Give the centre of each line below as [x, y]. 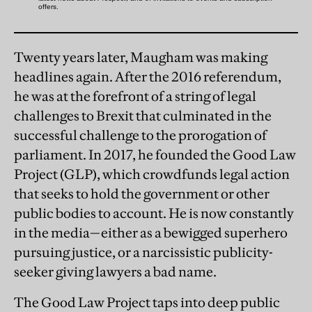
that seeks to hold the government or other [142, 194]
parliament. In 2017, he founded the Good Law [155, 155]
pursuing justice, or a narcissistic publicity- [143, 252]
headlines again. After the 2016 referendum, [148, 77]
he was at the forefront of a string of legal [135, 96]
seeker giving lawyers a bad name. [115, 272]
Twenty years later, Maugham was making [141, 57]
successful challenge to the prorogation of [140, 135]
